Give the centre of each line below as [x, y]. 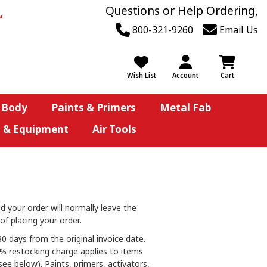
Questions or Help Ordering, [182, 11]
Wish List [141, 75]
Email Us [237, 30]
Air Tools [114, 129]
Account [185, 75]
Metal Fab [185, 108]
